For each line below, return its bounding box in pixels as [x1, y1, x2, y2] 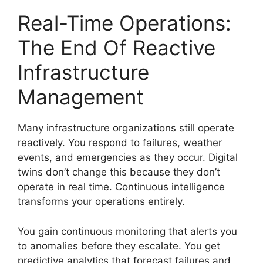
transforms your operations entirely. [18, 195, 185, 207]
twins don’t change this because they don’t [18, 166, 220, 178]
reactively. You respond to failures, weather [18, 137, 222, 149]
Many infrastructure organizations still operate [18, 122, 234, 134]
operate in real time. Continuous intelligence [18, 181, 225, 193]
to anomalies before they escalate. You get [18, 240, 220, 252]
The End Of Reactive [18, 35, 215, 60]
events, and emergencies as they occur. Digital [18, 151, 238, 163]
